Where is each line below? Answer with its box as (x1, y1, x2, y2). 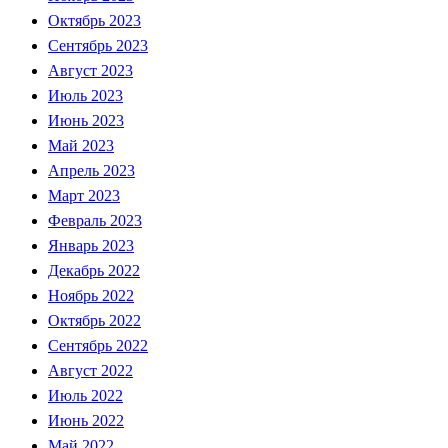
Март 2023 (48, 186, 120, 204)
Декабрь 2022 (48, 261, 140, 279)
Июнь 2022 (48, 411, 124, 429)
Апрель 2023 (48, 161, 135, 179)
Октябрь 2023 (48, 11, 141, 29)
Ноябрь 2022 (48, 286, 134, 304)
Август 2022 (48, 361, 133, 379)
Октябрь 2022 (48, 311, 141, 329)
